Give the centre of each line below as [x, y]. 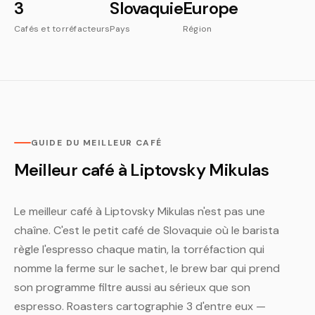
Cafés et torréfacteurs [62, 29]
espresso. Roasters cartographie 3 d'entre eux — [140, 306]
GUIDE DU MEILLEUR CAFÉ [97, 143]
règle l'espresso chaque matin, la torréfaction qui [139, 249]
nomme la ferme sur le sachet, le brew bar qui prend [147, 268]
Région [197, 29]
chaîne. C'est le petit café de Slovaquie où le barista [147, 230]
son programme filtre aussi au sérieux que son [132, 287]
